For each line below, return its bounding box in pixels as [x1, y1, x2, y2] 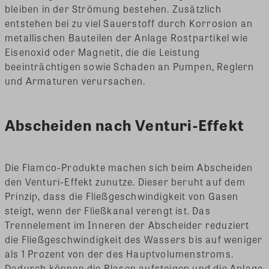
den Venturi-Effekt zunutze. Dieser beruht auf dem [5, 175, 246, 189]
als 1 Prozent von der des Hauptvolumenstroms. [5, 247, 234, 261]
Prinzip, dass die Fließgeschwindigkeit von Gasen [5, 189, 239, 204]
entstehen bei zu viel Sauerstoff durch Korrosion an [5, 16, 253, 30]
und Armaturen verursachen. [5, 73, 146, 88]
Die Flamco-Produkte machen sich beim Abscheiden [5, 160, 253, 175]
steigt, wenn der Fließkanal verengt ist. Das [5, 204, 211, 218]
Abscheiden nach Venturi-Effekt [5, 113, 244, 136]
